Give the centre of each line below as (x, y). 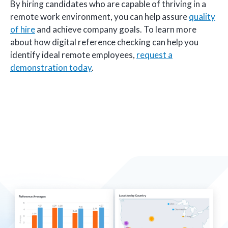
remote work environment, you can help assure (99, 16)
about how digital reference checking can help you (104, 42)
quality (202, 16)
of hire (23, 29)
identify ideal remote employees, (73, 54)
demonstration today (51, 67)
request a (154, 54)
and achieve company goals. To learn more (116, 29)
